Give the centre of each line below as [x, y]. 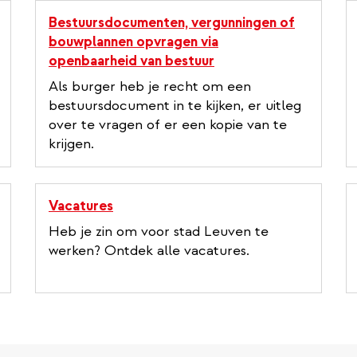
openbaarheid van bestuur [131, 61]
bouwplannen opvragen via [133, 41]
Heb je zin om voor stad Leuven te [159, 231]
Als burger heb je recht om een [150, 86]
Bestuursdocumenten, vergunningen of [172, 22]
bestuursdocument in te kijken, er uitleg [175, 105]
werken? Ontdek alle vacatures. [149, 250]
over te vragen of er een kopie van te [168, 124]
